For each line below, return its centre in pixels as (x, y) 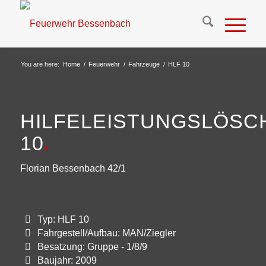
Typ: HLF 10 (63, 219)
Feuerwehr (104, 64)
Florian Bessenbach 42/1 (73, 168)
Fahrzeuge (144, 64)
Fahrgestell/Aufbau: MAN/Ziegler (106, 233)
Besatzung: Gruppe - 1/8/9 (92, 246)
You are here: (40, 64)
